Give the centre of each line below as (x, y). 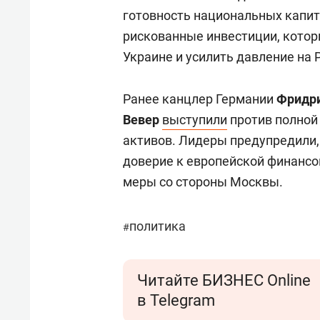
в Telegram (176, 300)
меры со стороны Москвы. (203, 182)
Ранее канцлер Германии (200, 99)
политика (157, 226)
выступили (195, 120)
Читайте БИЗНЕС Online (224, 280)
